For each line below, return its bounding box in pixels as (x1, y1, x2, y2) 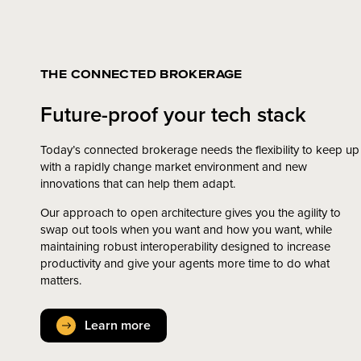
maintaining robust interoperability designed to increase (40, 237, 330, 255)
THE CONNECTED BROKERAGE (40, 64, 243, 83)
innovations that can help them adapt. (40, 174, 235, 192)
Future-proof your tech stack (40, 98, 306, 129)
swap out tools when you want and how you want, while (40, 220, 332, 238)
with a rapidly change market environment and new (40, 157, 307, 175)
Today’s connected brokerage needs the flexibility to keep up (40, 140, 359, 158)
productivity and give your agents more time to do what (40, 254, 330, 272)
